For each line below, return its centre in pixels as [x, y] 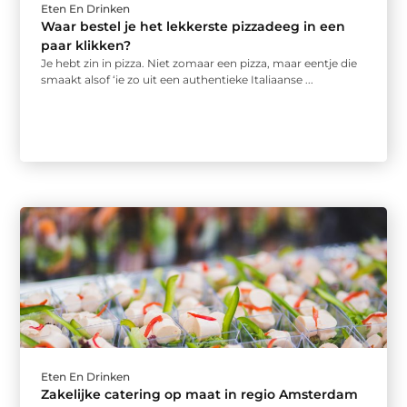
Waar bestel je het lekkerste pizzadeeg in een [194, 27]
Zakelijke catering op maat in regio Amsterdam [200, 395]
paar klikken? [86, 46]
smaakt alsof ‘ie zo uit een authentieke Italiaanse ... [178, 80]
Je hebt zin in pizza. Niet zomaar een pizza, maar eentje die [199, 64]
